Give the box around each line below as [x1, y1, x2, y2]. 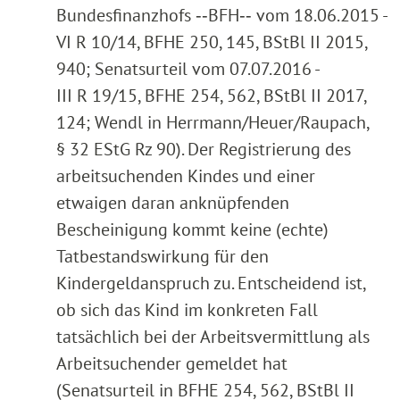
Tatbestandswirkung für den [56, 245, 269, 269]
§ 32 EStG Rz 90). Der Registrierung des [56, 137, 351, 162]
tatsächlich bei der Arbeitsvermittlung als [56, 325, 370, 349]
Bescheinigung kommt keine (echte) [56, 218, 329, 242]
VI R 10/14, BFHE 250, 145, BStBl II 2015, [56, 30, 367, 54]
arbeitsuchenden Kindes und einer [56, 164, 315, 188]
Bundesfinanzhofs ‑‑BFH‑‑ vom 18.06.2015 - [56, 4, 387, 28]
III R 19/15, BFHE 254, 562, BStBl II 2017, [56, 84, 366, 108]
